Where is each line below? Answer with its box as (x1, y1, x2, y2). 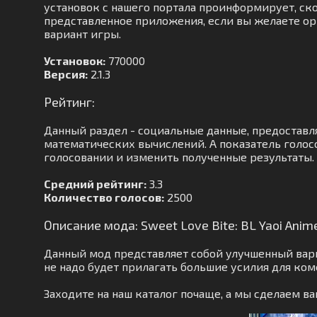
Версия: (44, 67, 88, 81)
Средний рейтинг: (44, 177, 146, 190)
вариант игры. (44, 27, 121, 40)
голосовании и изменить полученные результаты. (44, 150, 314, 163)
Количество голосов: (44, 190, 164, 204)
